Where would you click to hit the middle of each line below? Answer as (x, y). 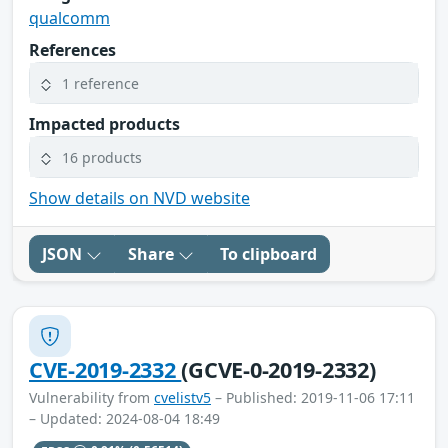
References (72, 50)
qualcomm (69, 18)
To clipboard (268, 254)
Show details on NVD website (139, 198)
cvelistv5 (182, 398)
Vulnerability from (91, 398)
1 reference (100, 83)
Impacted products (104, 124)
